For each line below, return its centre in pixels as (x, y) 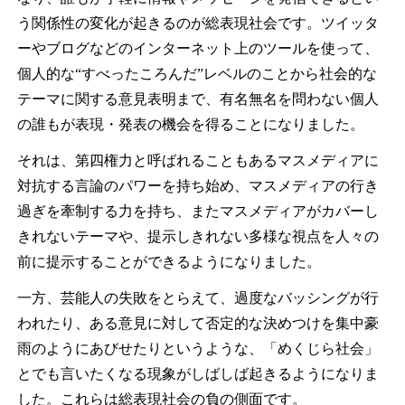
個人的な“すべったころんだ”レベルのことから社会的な (197, 74)
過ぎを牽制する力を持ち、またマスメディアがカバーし (198, 211)
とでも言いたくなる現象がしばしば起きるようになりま (198, 374)
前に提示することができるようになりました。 (169, 262)
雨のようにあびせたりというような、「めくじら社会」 (198, 348)
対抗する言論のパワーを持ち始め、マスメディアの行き (198, 186)
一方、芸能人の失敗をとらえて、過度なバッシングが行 (198, 298)
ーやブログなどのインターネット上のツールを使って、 (198, 48)
